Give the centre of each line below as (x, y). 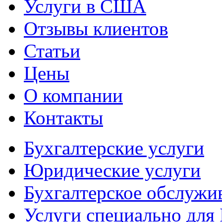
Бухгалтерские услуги (114, 148)
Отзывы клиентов (96, 28)
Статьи (52, 51)
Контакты (63, 118)
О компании (73, 95)
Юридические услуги (112, 170)
